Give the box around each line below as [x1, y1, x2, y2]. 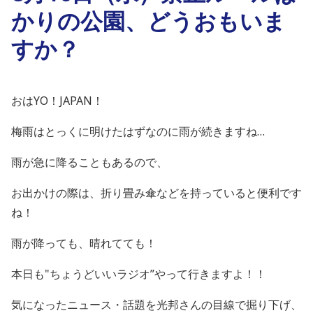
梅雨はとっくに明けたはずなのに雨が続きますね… [11, 124, 265, 139]
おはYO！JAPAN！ [11, 93, 103, 108]
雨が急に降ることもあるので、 [11, 154, 168, 170]
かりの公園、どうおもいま [11, 6, 286, 36]
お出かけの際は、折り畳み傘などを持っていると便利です [11, 185, 302, 201]
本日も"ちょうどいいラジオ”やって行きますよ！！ [11, 266, 266, 282]
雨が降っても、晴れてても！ [11, 235, 156, 251]
